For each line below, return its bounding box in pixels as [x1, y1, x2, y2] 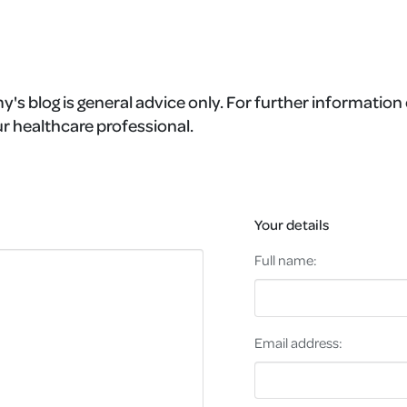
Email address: [253, 333, 342, 352]
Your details [253, 215, 329, 234]
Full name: [253, 251, 317, 270]
